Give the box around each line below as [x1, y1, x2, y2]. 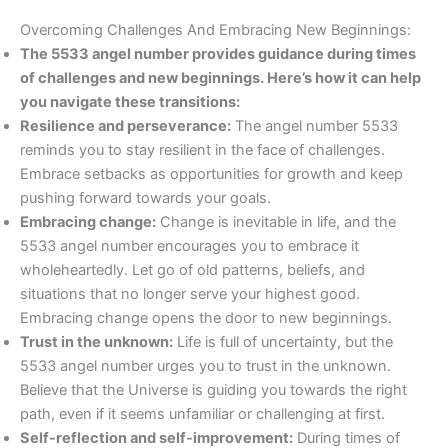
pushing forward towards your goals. [20, 188, 271, 207]
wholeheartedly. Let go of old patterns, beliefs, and [20, 260, 365, 279]
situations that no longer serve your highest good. [20, 284, 360, 303]
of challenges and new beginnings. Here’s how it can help [20, 68, 421, 87]
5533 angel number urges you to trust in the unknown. [20, 356, 391, 375]
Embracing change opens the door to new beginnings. [20, 308, 392, 327]
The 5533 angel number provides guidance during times [20, 44, 416, 63]
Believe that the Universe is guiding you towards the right [20, 380, 407, 399]
